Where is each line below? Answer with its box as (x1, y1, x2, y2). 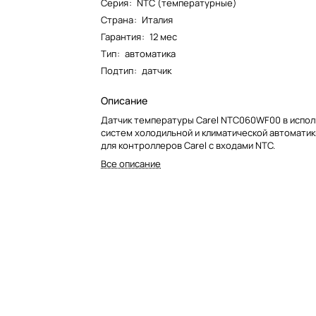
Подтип (101, 64, 134, 77)
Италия (142, 13, 174, 26)
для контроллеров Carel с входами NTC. (101, 139, 276, 152)
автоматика (125, 47, 176, 60)
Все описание (101, 157, 162, 170)
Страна (101, 13, 134, 26)
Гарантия (101, 30, 142, 43)
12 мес (150, 30, 178, 43)
